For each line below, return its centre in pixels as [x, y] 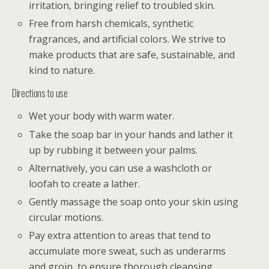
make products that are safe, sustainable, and [132, 55]
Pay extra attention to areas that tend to [120, 236]
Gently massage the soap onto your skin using [134, 201]
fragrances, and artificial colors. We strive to [128, 39]
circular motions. [66, 217]
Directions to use [40, 93]
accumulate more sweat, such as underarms [128, 251]
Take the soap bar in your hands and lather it [131, 134]
